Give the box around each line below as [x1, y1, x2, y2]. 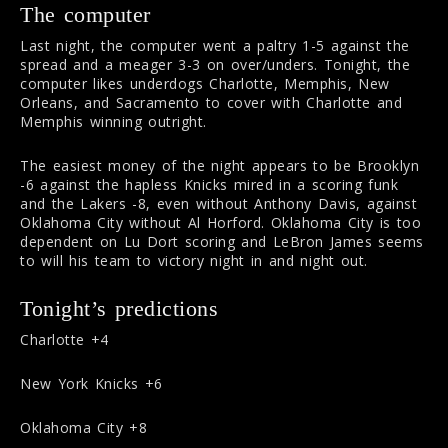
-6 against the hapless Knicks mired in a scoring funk [20, 174, 398, 194]
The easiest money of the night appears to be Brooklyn [20, 155, 419, 175]
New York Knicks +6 [20, 373, 163, 393]
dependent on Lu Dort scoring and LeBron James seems [20, 231, 424, 251]
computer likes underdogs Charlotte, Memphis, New [20, 73, 390, 93]
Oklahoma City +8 [20, 417, 147, 437]
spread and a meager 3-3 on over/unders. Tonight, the [20, 54, 410, 74]
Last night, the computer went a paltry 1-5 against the [20, 35, 410, 55]
